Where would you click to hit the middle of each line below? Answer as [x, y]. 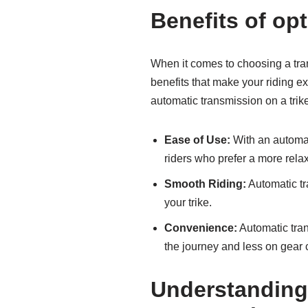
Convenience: [201, 228]
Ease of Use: [197, 140]
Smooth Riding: [205, 184]
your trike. [188, 202]
